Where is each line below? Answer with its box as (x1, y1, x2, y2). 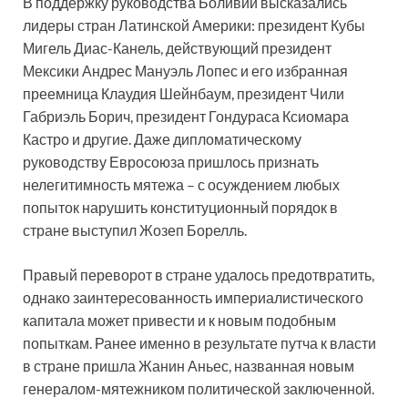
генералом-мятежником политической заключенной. (23, 379, 374, 397)
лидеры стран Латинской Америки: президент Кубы (23, 15, 365, 34)
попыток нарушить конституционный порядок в (23, 198, 338, 216)
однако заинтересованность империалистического (23, 288, 363, 306)
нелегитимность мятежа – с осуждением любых (23, 175, 340, 193)
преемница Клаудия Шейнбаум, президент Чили (23, 84, 344, 102)
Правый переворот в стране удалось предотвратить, (23, 265, 374, 283)
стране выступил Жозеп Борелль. (23, 220, 247, 239)
